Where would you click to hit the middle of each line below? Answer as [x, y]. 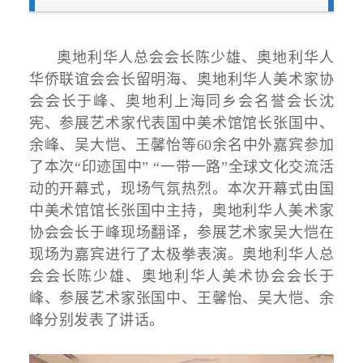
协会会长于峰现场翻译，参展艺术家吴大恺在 [181, 233]
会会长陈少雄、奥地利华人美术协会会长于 [181, 277]
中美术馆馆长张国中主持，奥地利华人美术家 [181, 211]
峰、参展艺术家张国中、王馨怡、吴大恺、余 [181, 299]
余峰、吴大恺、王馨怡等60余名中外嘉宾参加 [181, 145]
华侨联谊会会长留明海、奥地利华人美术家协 [181, 80]
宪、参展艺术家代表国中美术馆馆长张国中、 [181, 124]
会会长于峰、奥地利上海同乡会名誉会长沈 [181, 102]
